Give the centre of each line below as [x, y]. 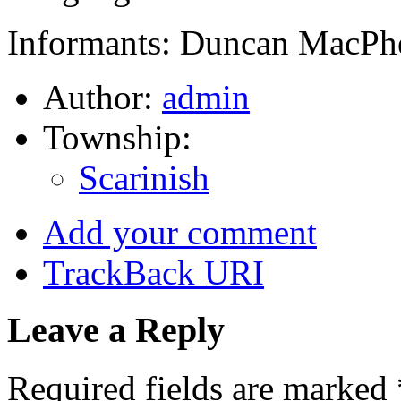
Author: [102, 97]
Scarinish [144, 177]
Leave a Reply [116, 330]
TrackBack [124, 272]
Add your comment [180, 232]
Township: [117, 137]
